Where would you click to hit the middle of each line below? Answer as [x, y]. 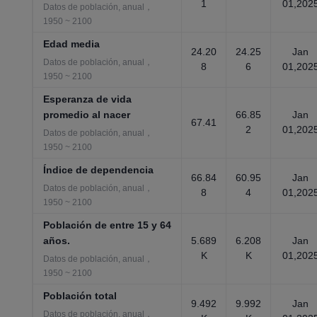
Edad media [72, 44]
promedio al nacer [87, 115]
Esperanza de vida [88, 99]
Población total [80, 296]
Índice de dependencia [99, 170]
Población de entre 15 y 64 [108, 225]
